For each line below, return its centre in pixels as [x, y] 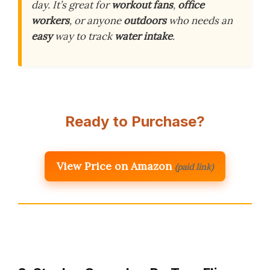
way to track [83, 36]
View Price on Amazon [114, 166]
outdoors [145, 21]
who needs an [199, 21]
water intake [143, 36]
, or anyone [96, 21]
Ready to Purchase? [135, 122]
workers [50, 21]
